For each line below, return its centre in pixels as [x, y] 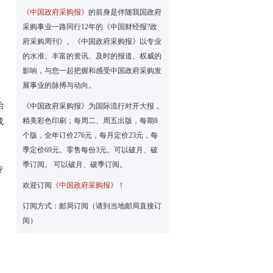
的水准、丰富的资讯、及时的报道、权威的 [92, 56]
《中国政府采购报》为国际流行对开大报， [92, 106]
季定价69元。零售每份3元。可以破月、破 [90, 150]
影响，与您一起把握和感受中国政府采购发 [92, 71]
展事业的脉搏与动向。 [59, 85]
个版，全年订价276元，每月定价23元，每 [90, 135]
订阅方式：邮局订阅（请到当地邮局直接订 [92, 206]
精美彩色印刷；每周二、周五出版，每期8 [90, 121]
